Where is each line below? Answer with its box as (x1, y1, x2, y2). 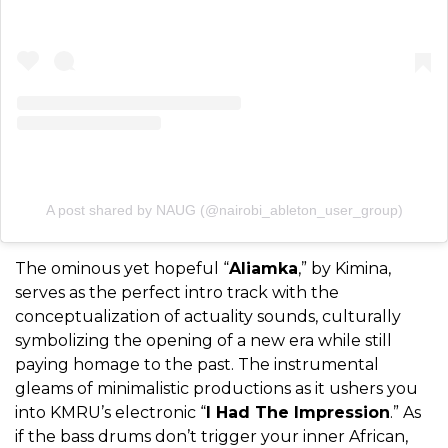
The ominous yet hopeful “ (15, 258, 229, 278)
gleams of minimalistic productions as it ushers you (15, 378, 418, 398)
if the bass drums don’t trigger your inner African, (15, 426, 408, 446)
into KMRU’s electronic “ (15, 402, 206, 422)
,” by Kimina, (298, 258, 391, 278)
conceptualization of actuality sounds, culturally (15, 306, 401, 326)
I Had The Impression (206, 402, 390, 422)
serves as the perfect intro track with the (15, 282, 339, 302)
